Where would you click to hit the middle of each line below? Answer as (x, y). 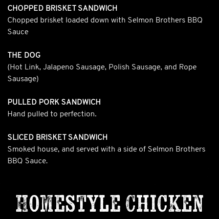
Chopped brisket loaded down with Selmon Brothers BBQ (105, 20)
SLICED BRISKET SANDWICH (57, 138)
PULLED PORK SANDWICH (54, 102)
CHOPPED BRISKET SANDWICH (62, 9)
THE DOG (24, 55)
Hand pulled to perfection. (52, 114)
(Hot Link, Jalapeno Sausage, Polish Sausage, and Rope (102, 67)
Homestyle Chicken (109, 203)
